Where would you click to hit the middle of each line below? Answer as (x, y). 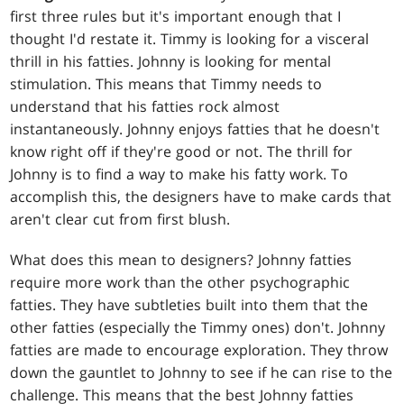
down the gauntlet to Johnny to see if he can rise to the (202, 373)
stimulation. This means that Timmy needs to (166, 84)
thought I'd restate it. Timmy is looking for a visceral (190, 39)
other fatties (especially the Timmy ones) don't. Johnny (198, 328)
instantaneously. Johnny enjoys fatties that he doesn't (195, 129)
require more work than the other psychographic (180, 283)
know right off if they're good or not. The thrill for (182, 152)
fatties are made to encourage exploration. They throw (199, 350)
